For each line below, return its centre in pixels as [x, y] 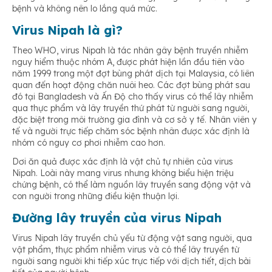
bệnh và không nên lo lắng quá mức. [85, 9]
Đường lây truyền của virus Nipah [117, 218]
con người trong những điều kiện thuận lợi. [96, 196]
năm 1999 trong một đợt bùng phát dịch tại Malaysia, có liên [133, 74]
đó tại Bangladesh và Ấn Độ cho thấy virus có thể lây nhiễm [133, 97]
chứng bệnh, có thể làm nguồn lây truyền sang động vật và [131, 185]
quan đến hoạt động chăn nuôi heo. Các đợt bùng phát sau [131, 85]
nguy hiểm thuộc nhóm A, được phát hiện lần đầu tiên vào [128, 62]
